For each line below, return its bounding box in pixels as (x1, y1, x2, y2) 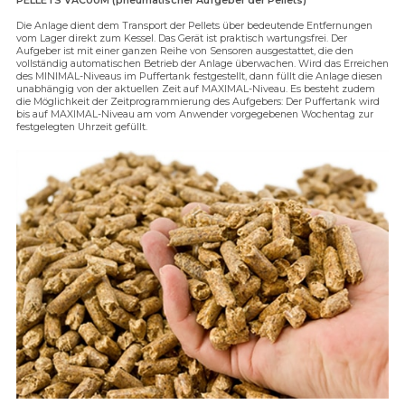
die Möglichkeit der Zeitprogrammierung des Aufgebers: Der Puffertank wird (16, 96, 380, 108)
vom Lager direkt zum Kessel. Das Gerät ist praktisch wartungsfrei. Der (16, 33, 347, 45)
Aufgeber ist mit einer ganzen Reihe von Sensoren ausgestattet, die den (16, 45, 353, 58)
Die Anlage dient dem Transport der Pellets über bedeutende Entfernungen (16, 20, 372, 33)
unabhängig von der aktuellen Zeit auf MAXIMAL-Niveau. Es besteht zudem (16, 83, 375, 96)
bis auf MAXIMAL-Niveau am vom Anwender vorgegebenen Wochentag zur (16, 108, 373, 121)
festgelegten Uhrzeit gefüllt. (16, 121, 147, 134)
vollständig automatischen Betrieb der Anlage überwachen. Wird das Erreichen (16, 58, 389, 71)
